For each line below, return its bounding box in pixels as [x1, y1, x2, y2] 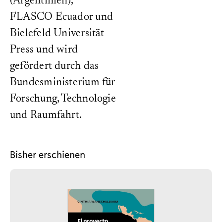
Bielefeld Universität [10, 28, 105, 39]
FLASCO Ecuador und [10, 12, 113, 23]
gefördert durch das [10, 61, 99, 72]
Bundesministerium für [10, 77, 115, 88]
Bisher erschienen [10, 148, 85, 162]
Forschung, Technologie [10, 94, 116, 105]
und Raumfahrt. [10, 110, 82, 121]
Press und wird [10, 45, 78, 55]
